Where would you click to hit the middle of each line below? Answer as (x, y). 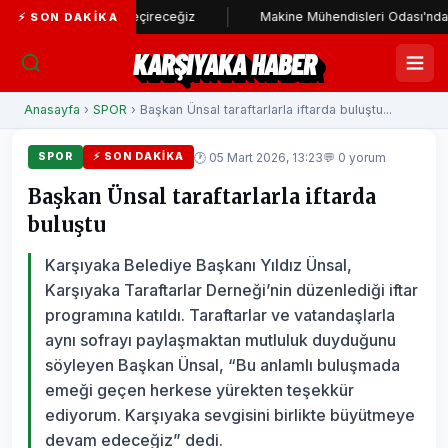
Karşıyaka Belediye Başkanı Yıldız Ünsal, (198, 265)
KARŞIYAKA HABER (224, 63)
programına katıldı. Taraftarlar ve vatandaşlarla (220, 315)
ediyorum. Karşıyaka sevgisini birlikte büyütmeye (230, 415)
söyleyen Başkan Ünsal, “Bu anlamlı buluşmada (222, 365)
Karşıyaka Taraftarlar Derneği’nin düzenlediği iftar (231, 290)
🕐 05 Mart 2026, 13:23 (258, 157)
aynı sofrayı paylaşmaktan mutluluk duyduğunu (220, 340)
